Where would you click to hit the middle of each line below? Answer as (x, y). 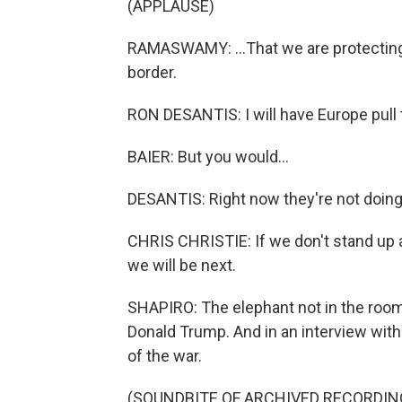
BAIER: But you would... (208, 157)
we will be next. (182, 266)
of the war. (165, 356)
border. (152, 73)
